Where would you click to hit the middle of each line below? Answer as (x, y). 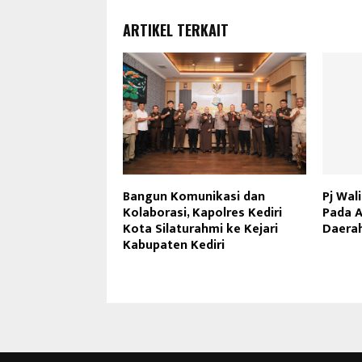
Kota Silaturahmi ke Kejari (200, 229)
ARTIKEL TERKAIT (176, 29)
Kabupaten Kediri (174, 245)
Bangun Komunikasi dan (194, 196)
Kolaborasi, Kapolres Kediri (202, 213)
